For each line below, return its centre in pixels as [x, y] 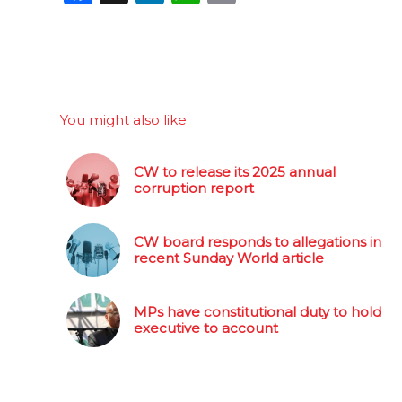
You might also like [123, 120]
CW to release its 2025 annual [235, 172]
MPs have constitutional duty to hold [258, 312]
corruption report [194, 188]
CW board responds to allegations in [258, 242]
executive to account [206, 328]
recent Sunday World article [229, 258]
